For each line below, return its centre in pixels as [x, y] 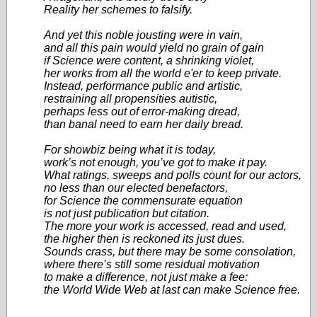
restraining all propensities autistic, [131, 99]
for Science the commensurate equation [143, 201]
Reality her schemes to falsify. [118, 10]
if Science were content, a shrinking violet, [149, 60]
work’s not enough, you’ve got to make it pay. [156, 162]
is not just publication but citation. [127, 213]
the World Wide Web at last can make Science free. [172, 290]
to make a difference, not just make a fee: [146, 277]
